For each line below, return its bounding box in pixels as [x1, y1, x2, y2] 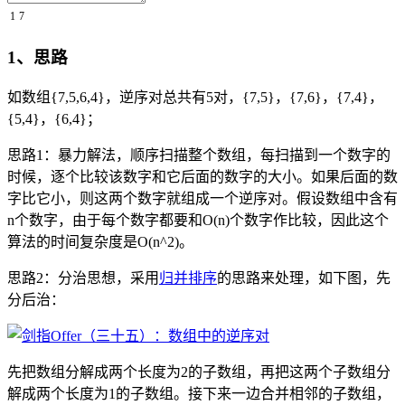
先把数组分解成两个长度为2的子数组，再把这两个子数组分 [7, 363, 391, 380]
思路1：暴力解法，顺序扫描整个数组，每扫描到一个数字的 [7, 146, 391, 163]
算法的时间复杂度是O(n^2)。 [7, 233, 193, 250]
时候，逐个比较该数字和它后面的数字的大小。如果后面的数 [7, 168, 398, 184]
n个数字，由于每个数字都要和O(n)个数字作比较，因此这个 [7, 212, 389, 228]
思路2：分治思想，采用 [7, 269, 159, 286]
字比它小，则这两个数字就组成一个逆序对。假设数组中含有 [7, 190, 398, 206]
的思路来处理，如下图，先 [217, 269, 391, 286]
